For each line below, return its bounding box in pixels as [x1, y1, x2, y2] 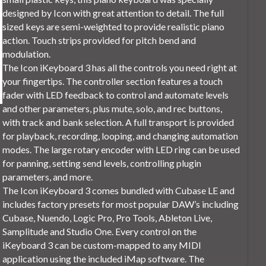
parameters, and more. [2, 171, 93, 183]
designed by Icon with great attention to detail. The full [2, 7, 224, 19]
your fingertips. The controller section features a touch [2, 75, 223, 87]
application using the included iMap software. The [2, 253, 205, 265]
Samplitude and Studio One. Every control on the [2, 226, 197, 237]
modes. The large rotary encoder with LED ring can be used [2, 144, 240, 156]
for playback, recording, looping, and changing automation [2, 130, 239, 142]
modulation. [2, 48, 51, 60]
